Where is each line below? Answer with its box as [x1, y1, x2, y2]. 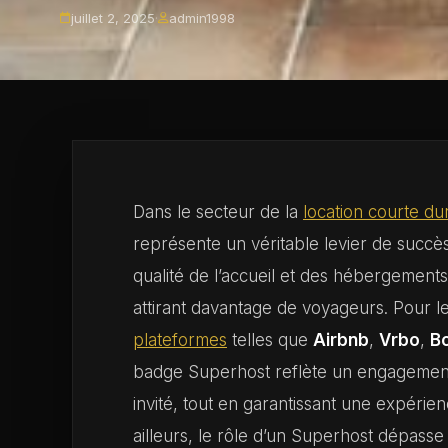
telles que [227, 330, 313, 350]
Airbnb [313, 330, 369, 350]
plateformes [133, 330, 227, 350]
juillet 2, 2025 [71, 10, 155, 26]
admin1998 [169, 10, 235, 26]
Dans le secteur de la [133, 202, 303, 222]
